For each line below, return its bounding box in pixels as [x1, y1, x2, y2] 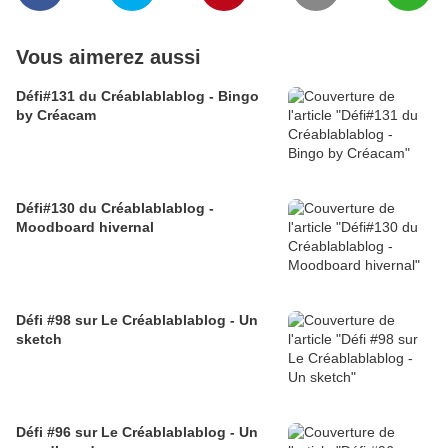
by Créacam [16, 107, 96, 124]
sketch [16, 331, 62, 348]
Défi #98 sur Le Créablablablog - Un [16, 312, 258, 329]
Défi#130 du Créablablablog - [16, 200, 214, 217]
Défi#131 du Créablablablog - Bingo [16, 88, 259, 105]
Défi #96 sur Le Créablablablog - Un [16, 424, 258, 441]
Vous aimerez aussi [16, 46, 201, 69]
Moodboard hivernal [16, 219, 154, 236]
